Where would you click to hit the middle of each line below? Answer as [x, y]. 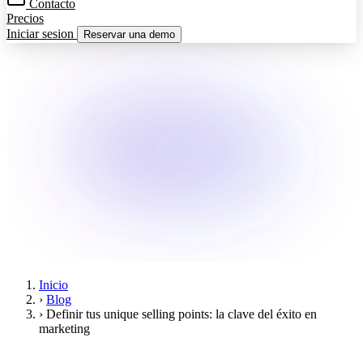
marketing [64, 329]
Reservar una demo [129, 34]
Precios [25, 18]
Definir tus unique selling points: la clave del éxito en [181, 314]
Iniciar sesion [42, 34]
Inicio [53, 285]
